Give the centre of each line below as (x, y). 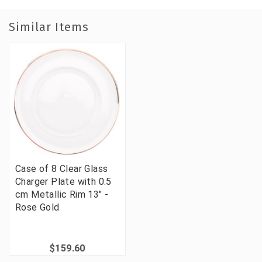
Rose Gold (37, 208)
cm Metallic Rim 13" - (62, 195)
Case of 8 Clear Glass (62, 169)
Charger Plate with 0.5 (63, 182)
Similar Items (49, 27)
